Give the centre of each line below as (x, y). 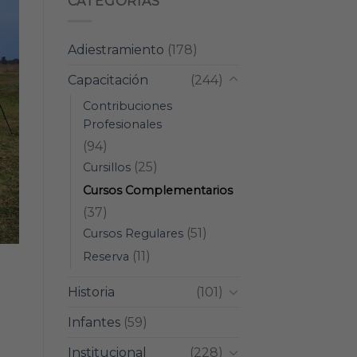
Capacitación (108, 80)
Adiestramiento (116, 49)
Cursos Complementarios (157, 190)
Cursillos (106, 167)
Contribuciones (127, 106)
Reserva (106, 256)
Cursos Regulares (133, 233)
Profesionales (122, 124)
